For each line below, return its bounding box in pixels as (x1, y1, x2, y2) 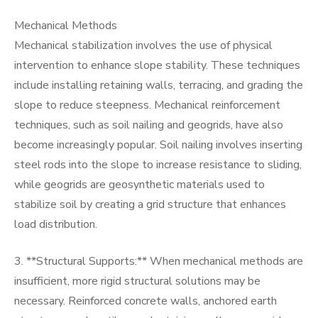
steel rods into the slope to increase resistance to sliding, (14, 157, 302, 172)
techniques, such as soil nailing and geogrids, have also (14, 117, 283, 133)
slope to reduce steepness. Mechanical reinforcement (14, 97, 280, 113)
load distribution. (14, 216, 97, 232)
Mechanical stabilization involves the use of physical (14, 38, 273, 53)
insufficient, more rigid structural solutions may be (14, 273, 261, 289)
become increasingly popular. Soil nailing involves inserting (14, 137, 302, 153)
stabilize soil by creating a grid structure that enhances (14, 197, 286, 212)
